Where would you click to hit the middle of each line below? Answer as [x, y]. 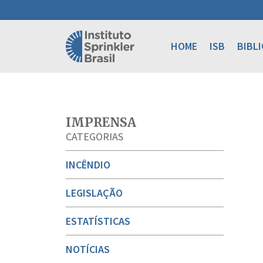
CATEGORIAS [95, 136]
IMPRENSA [101, 122]
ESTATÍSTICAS [98, 221]
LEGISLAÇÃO [94, 193]
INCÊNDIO [88, 165]
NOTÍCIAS [88, 249]
